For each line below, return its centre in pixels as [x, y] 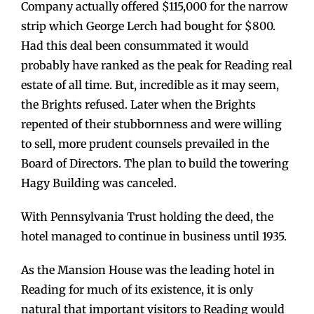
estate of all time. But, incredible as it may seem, [150, 84]
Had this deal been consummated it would [135, 45]
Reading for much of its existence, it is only [137, 289]
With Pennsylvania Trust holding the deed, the [147, 216]
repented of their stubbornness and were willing [151, 124]
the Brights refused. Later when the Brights [138, 104]
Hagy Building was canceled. [99, 183]
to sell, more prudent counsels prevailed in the [145, 143]
